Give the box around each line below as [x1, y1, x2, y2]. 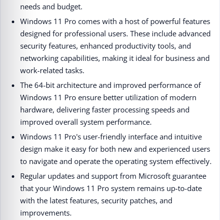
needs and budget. [20, 1, 82, 11]
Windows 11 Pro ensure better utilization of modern [20, 92, 196, 102]
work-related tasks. [20, 65, 84, 75]
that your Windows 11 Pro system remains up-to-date [20, 183, 202, 193]
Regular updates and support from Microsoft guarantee [20, 170, 206, 181]
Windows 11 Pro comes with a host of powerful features [20, 16, 210, 26]
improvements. [20, 207, 72, 218]
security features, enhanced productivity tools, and [20, 40, 191, 51]
